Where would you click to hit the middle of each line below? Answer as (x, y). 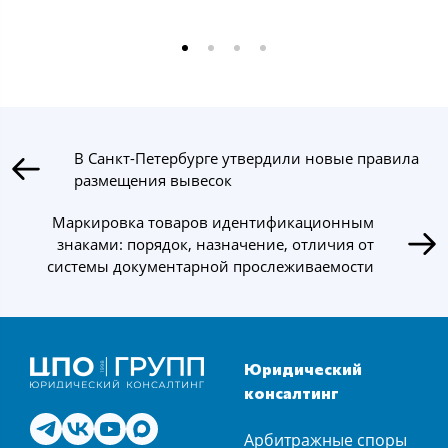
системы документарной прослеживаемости (210, 265)
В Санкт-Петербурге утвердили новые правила (246, 157)
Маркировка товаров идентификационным (213, 221)
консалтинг (291, 392)
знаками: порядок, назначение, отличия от (215, 243)
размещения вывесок (153, 179)
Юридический (303, 368)
